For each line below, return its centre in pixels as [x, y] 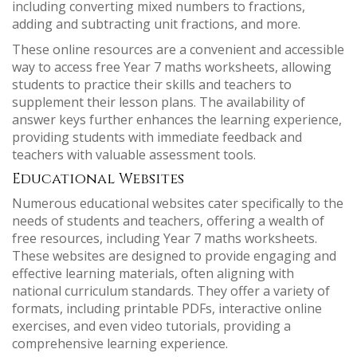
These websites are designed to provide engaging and [174, 256]
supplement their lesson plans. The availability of [159, 102]
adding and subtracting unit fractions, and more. [156, 24]
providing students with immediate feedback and [157, 137]
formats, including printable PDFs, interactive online [167, 309]
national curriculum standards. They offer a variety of [171, 291]
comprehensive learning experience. [120, 344]
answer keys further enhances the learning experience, [177, 120]
